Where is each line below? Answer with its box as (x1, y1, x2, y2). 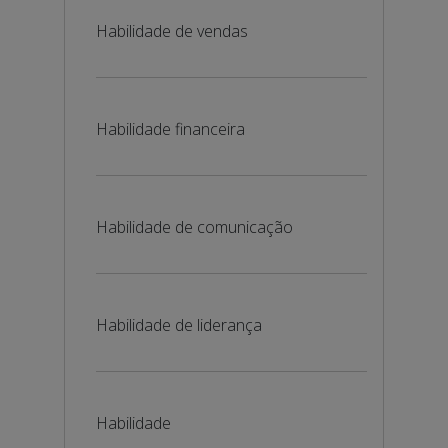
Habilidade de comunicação (96, 216, 293, 238)
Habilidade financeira (96, 118, 245, 140)
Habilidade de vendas (96, 20, 248, 42)
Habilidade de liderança (96, 314, 262, 336)
